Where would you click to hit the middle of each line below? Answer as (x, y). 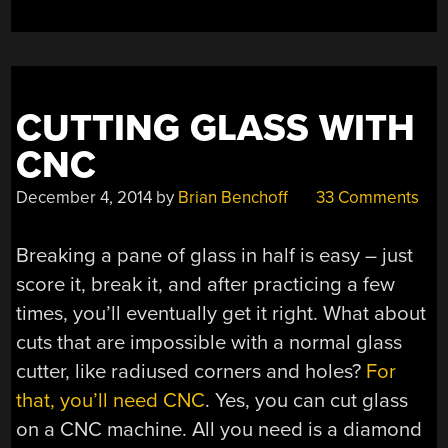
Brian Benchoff (233, 197)
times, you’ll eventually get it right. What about (221, 314)
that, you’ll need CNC (111, 401)
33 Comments (366, 197)
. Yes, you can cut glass (307, 401)
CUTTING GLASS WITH (216, 128)
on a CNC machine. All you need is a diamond (219, 430)
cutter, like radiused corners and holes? (191, 372)
